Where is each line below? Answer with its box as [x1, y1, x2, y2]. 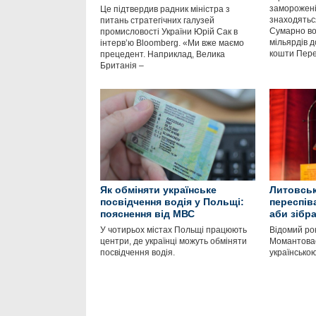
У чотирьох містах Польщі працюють [100, 225, 247, 235]
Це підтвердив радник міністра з [100, 4, 230, 14]
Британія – [100, 61, 144, 71]
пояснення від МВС [100, 208, 195, 219]
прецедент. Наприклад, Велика [100, 49, 225, 59]
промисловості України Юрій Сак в [100, 27, 238, 37]
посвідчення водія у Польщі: [100, 196, 244, 207]
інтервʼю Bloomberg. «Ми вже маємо [100, 38, 244, 48]
